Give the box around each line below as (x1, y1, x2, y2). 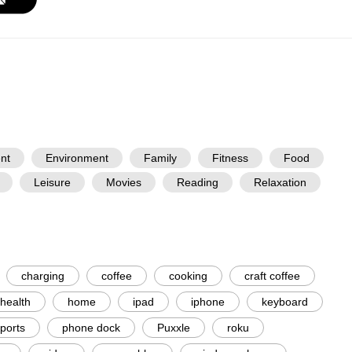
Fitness (211, 152, 248, 164)
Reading (176, 176, 218, 189)
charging (20, 269, 64, 282)
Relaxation (253, 176, 306, 189)
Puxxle (156, 321, 190, 334)
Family (143, 152, 177, 164)
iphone (190, 295, 225, 308)
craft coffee (244, 269, 300, 282)
